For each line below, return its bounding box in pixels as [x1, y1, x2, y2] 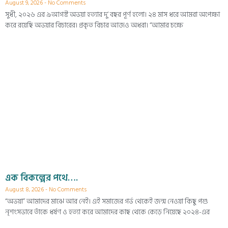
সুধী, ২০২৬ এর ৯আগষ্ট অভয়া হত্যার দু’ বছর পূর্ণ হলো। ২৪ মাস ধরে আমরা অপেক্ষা [5, 9, 220, 21]
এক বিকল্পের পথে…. [5, 170, 78, 186]
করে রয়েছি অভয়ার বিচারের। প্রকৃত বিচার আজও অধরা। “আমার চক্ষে [5, 19, 183, 32]
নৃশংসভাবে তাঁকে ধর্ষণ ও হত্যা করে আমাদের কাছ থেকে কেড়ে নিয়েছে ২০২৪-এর [5, 206, 210, 218]
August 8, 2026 [5, 185, 45, 195]
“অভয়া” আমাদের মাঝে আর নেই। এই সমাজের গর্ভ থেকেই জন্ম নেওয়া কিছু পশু [5, 195, 208, 208]
